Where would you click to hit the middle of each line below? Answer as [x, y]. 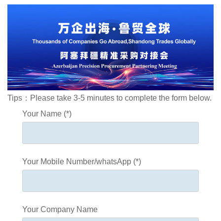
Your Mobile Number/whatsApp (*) [82, 161]
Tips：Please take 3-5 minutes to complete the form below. [110, 98]
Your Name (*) [47, 113]
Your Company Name [60, 209]
